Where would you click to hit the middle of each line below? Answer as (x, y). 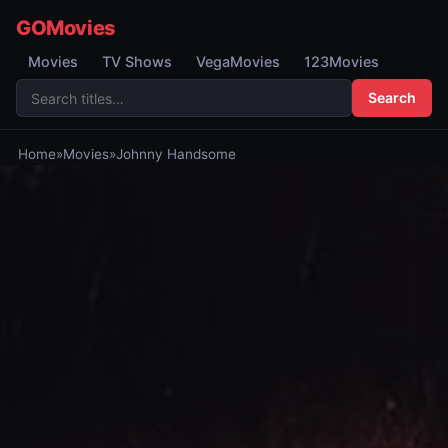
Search (392, 97)
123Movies (341, 61)
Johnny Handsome (175, 154)
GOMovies (66, 28)
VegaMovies (238, 61)
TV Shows (137, 61)
